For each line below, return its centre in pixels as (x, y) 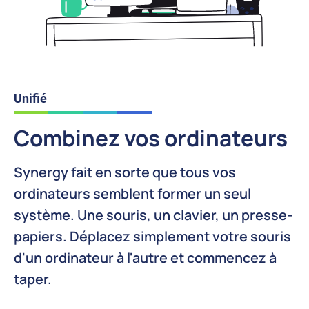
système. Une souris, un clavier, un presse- (153, 215)
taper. (33, 279)
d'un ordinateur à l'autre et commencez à (145, 258)
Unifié (30, 99)
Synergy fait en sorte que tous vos (125, 172)
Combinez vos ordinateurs (151, 138)
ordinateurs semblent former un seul (132, 194)
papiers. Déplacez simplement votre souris (152, 237)
